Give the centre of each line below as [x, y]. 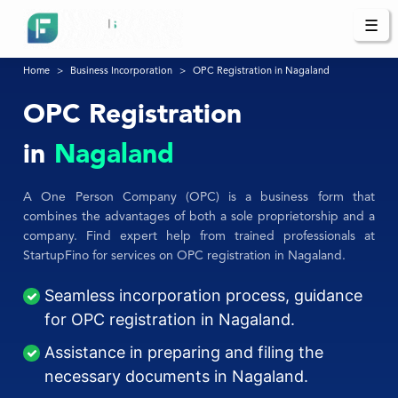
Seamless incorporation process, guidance [204, 296]
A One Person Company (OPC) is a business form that [199, 198]
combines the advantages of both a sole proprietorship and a [199, 217]
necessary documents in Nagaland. [177, 377]
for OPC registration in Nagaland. [170, 320]
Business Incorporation [122, 72]
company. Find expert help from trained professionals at [199, 237]
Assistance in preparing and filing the [184, 353]
